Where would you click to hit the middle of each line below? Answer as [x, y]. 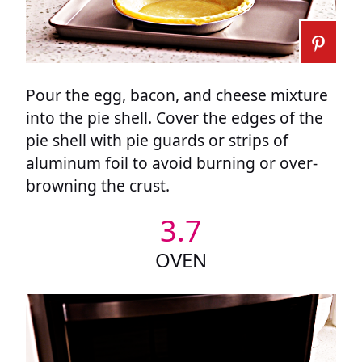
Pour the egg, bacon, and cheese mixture [177, 95]
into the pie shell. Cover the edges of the [175, 118]
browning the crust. [98, 186]
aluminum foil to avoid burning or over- [172, 163]
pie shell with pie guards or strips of [157, 141]
